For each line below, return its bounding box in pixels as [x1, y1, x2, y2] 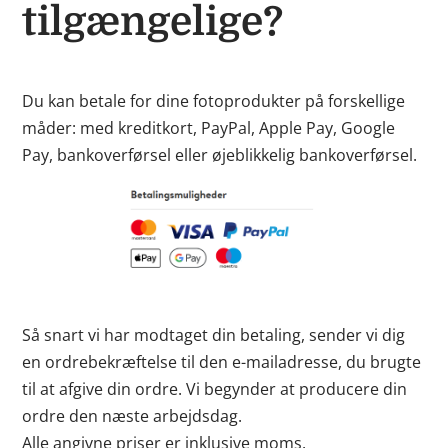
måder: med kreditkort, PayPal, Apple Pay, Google [22, 117, 396, 139]
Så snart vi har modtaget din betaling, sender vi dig [22, 324, 406, 346]
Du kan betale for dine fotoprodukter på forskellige [22, 90, 406, 112]
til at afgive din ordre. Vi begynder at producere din [22, 378, 408, 400]
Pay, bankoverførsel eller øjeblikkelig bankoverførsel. [22, 144, 418, 166]
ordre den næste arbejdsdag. [22, 405, 243, 427]
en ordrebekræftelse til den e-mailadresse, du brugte [22, 351, 422, 373]
